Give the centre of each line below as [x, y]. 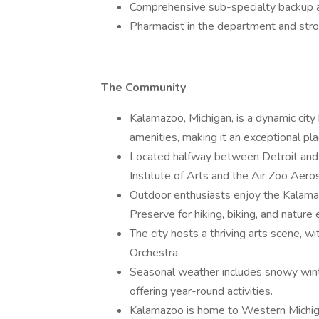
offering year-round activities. [201, 291]
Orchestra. [155, 253]
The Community [143, 88]
